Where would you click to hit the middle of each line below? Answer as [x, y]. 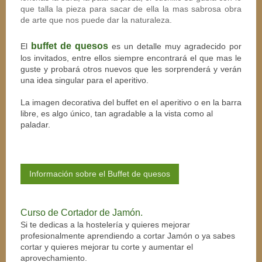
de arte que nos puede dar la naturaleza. [96, 20]
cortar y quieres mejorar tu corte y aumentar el [107, 247]
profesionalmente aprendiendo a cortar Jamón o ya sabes [128, 235]
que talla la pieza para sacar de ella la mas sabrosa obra [131, 8]
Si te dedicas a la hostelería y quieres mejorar [105, 224]
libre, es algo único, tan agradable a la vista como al [117, 113]
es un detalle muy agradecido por [175, 46]
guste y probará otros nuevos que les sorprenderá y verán [131, 69]
